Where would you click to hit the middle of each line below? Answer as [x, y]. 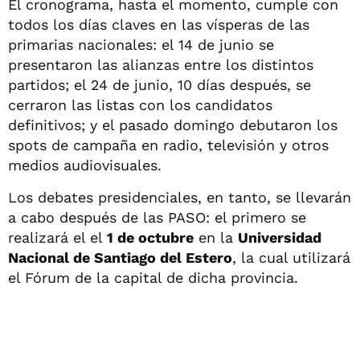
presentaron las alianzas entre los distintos [161, 64]
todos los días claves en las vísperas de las [159, 24]
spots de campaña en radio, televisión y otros [168, 145]
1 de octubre [150, 237]
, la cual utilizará [291, 257]
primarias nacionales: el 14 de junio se [141, 44]
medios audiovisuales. [85, 165]
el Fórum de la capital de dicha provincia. [153, 277]
